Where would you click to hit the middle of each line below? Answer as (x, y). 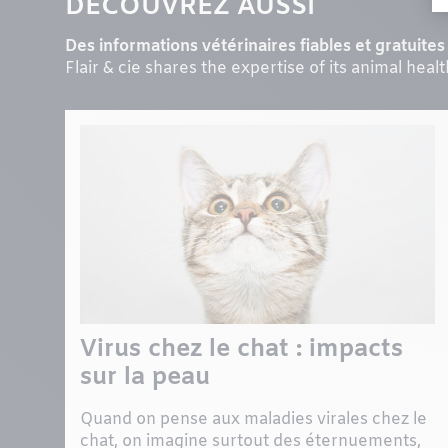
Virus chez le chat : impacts (242, 350)
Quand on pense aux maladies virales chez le (254, 420)
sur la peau (145, 378)
